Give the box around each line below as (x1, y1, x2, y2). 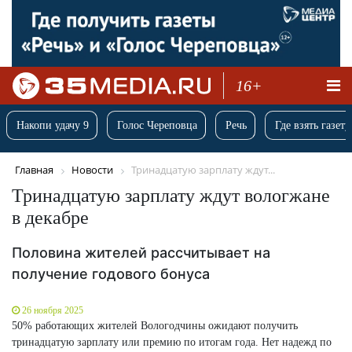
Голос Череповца (117, 119, 197, 132)
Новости (71, 163, 113, 178)
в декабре (12, 207, 89, 228)
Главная (15, 163, 53, 178)
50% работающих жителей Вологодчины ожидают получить (12, 319, 298, 332)
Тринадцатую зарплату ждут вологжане (12, 185, 330, 206)
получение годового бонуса (12, 265, 210, 282)
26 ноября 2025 (22, 304, 83, 316)
